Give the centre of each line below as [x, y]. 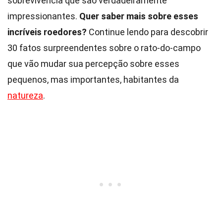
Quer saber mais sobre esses [139, 16]
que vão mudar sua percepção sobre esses [93, 64]
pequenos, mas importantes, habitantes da [93, 80]
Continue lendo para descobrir [147, 32]
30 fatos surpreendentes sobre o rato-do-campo [104, 48]
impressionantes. [43, 16]
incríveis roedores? [47, 32]
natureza [25, 95]
